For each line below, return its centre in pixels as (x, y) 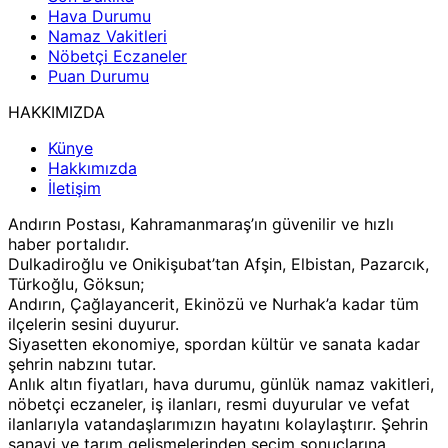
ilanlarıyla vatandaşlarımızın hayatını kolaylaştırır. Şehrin (218, 424)
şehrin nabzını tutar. (82, 364)
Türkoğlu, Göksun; (76, 284)
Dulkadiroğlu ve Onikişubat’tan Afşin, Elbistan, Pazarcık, (218, 264)
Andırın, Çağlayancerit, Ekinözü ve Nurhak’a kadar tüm (213, 304)
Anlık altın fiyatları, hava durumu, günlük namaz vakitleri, (221, 384)
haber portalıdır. (68, 244)
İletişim (74, 188)
